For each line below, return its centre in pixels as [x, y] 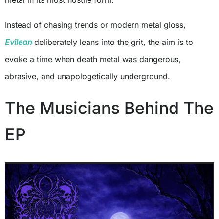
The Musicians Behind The [109, 108]
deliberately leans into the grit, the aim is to [112, 42]
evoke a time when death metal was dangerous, [93, 59]
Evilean [18, 42]
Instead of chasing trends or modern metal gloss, [95, 25]
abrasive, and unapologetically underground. [88, 77]
